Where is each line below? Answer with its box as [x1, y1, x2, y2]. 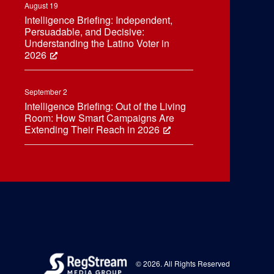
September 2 [24, 86, 67, 97]
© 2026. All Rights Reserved [134, 257, 230, 268]
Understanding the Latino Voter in [24, 36, 169, 50]
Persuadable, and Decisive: [24, 24, 144, 39]
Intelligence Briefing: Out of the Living [24, 99, 186, 113]
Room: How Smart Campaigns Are [24, 111, 174, 125]
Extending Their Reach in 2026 [24, 122, 160, 136]
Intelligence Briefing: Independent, [24, 13, 172, 27]
